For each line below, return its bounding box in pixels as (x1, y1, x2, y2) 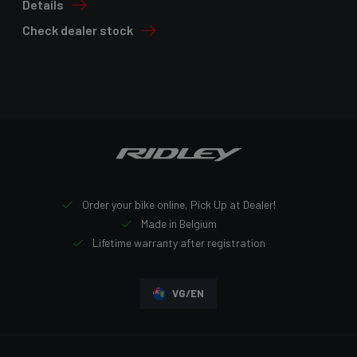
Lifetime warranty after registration (90, 236, 265, 250)
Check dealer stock (22, 22, 133, 38)
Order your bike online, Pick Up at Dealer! (80, 198, 276, 212)
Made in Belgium (139, 217, 217, 231)
